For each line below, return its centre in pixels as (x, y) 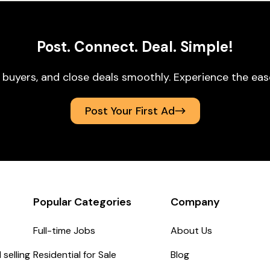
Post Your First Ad (130, 111)
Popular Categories (83, 202)
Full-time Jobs (64, 231)
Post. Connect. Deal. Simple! (135, 47)
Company (195, 202)
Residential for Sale (75, 255)
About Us (191, 231)
